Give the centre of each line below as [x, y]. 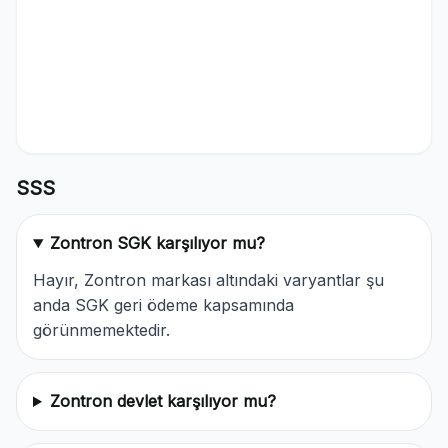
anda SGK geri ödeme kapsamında [163, 305]
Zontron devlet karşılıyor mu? [162, 401]
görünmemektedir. [101, 330]
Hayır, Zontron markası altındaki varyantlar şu [208, 280]
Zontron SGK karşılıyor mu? [157, 243]
